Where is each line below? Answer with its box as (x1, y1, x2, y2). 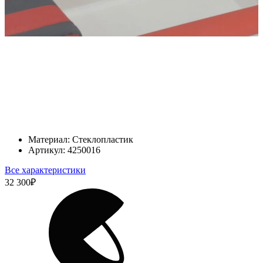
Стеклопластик (72, 134, 133, 144)
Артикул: (28, 144, 65, 155)
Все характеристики (5, 164, 86, 175)
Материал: (28, 134, 70, 144)
